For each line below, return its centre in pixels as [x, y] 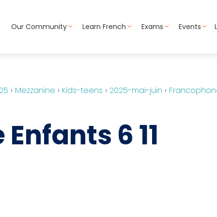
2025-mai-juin [136, 90]
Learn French [104, 27]
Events [190, 27]
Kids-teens [82, 90]
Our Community [39, 27]
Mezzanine [35, 90]
